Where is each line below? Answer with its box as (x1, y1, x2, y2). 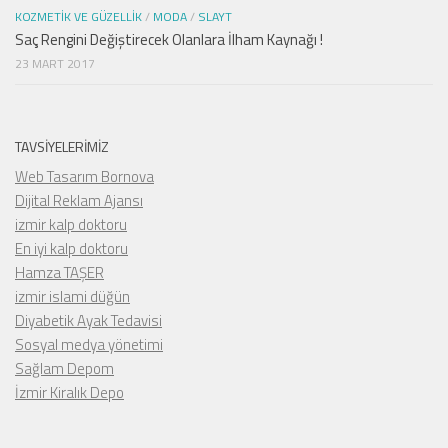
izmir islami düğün (15, 285, 130, 308)
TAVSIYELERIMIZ (15, 136, 109, 157)
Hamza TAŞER (15, 261, 104, 284)
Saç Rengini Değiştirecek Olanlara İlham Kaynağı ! (15, 28, 323, 51)
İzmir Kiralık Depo (15, 381, 124, 404)
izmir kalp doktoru (15, 213, 127, 236)
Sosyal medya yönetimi (15, 333, 163, 356)
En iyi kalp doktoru (15, 237, 128, 260)
